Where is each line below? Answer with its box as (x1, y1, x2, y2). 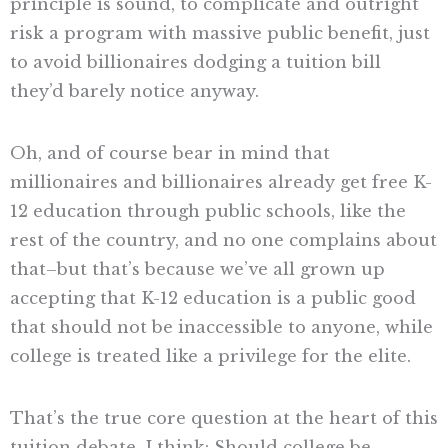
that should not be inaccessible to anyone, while (10, 316, 433, 337)
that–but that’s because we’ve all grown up (10, 258, 385, 279)
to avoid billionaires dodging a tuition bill (10, 52, 381, 73)
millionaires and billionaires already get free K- (10, 171, 432, 192)
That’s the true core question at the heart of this (10, 407, 438, 428)
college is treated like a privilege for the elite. (10, 345, 411, 366)
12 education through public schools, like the (10, 200, 406, 221)
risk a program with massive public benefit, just (10, 23, 430, 44)
